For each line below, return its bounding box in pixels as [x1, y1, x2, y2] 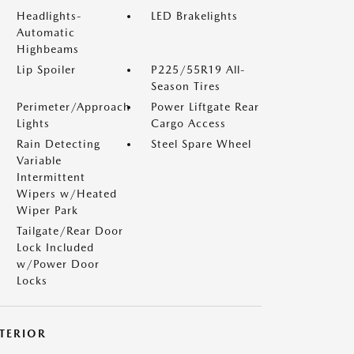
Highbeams [17, 43, 79, 55]
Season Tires [151, 80, 220, 92]
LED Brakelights [151, 9, 238, 22]
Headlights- [17, 9, 82, 22]
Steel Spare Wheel [151, 137, 251, 150]
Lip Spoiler [17, 63, 76, 76]
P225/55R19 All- [151, 63, 246, 76]
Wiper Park [17, 204, 78, 217]
